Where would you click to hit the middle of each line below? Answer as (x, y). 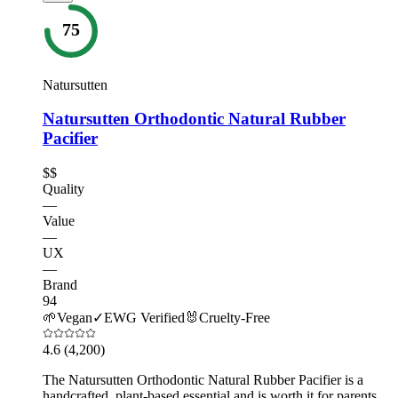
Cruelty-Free (235, 318)
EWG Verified (144, 318)
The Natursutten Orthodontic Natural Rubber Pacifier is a (203, 380)
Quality (64, 189)
